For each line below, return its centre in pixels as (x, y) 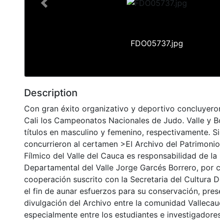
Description (51, 93)
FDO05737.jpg (157, 43)
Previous (59, 8)
